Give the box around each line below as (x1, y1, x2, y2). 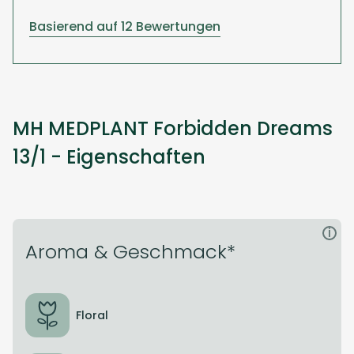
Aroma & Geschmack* (25, 239, 235, 265)
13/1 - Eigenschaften (13, 144, 205, 171)
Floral (76, 307, 108, 323)
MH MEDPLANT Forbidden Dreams (13, 115, 333, 142)
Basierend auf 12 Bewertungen (29, 17, 220, 36)
